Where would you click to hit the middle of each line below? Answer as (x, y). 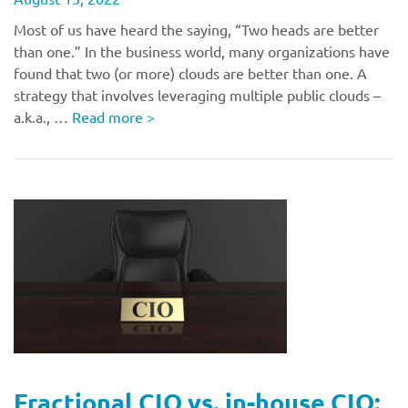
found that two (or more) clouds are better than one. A (190, 73)
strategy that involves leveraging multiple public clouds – (197, 95)
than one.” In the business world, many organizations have (202, 51)
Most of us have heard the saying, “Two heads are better (196, 29)
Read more (109, 117)
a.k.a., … (43, 117)
